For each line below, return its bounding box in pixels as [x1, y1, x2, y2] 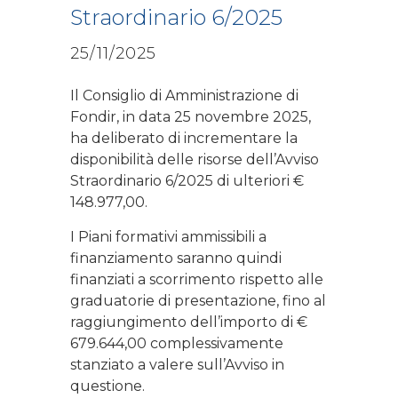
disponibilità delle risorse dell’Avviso [70, 150, 319, 168]
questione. [70, 377, 148, 394]
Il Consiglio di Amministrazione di [70, 86, 298, 104]
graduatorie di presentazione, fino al [70, 291, 326, 309]
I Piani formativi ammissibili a [70, 227, 267, 245]
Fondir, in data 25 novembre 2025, [70, 107, 311, 125]
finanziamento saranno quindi [70, 249, 282, 267]
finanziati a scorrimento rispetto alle [70, 270, 323, 288]
